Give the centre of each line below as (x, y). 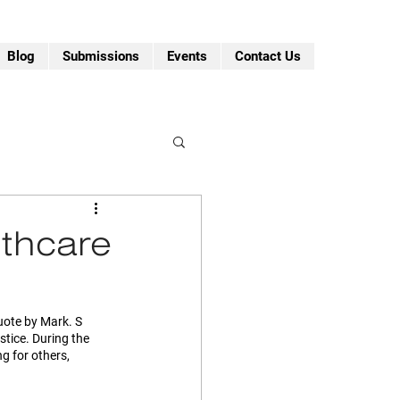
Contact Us (268, 56)
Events (187, 56)
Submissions (101, 56)
